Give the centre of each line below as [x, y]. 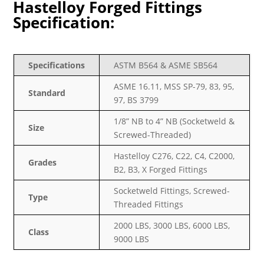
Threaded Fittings [149, 204]
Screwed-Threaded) [153, 134]
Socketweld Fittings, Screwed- [172, 190]
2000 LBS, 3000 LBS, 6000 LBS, [172, 225]
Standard [47, 93]
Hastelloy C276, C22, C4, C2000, [174, 156]
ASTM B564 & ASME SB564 [166, 65]
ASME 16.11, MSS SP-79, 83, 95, [174, 86]
